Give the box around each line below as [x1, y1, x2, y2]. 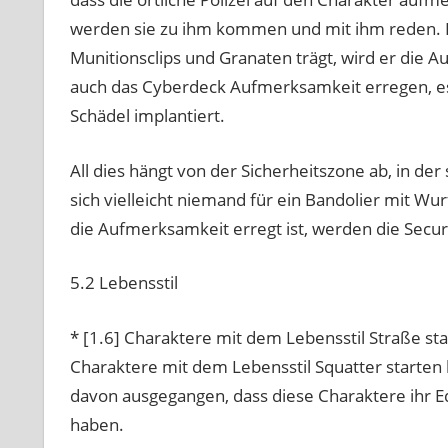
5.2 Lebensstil [69, 271, 178, 295]
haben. [69, 412, 124, 436]
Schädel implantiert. [69, 104, 225, 128]
